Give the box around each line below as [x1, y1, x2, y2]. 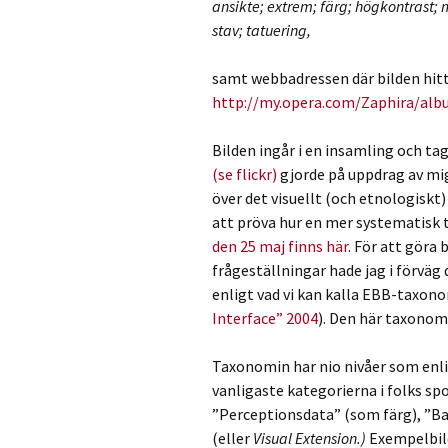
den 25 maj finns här [212, 236, 348, 256]
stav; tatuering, [212, 20, 311, 40]
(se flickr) [212, 164, 277, 184]
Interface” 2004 [212, 308, 318, 328]
